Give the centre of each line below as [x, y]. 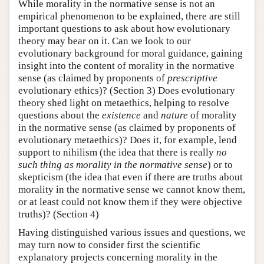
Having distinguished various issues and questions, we [132, 233]
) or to [220, 165]
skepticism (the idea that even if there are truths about [131, 177]
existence [121, 115]
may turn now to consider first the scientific [109, 245]
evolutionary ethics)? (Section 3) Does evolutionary [127, 91]
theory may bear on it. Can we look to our [105, 41]
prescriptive [192, 78]
